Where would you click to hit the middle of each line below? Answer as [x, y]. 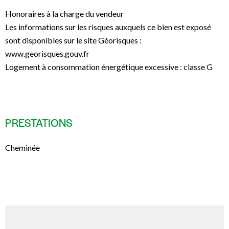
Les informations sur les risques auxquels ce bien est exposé [108, 27]
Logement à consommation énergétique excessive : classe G [109, 67]
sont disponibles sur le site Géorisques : [73, 40]
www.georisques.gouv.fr [47, 54]
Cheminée [22, 148]
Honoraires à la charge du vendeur [64, 14]
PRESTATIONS [39, 123]
